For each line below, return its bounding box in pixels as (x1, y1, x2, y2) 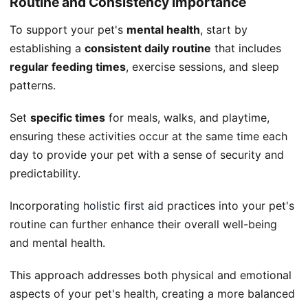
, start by (200, 23, 247, 37)
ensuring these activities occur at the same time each (10, 129, 287, 144)
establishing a (10, 41, 85, 56)
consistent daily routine (85, 41, 211, 56)
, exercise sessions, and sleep (126, 60, 279, 74)
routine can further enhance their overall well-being (10, 217, 277, 232)
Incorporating (10, 199, 83, 213)
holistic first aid (83, 199, 164, 213)
